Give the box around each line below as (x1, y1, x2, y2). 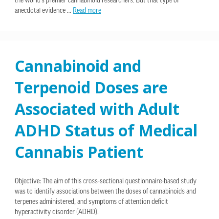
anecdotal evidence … (15, 7, 73, 15)
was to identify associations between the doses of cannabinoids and (15, 188, 196, 196)
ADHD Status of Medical (15, 120, 197, 141)
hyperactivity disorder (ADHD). (15, 209, 99, 216)
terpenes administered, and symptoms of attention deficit (15, 198, 168, 206)
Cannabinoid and (15, 55, 141, 76)
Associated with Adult (15, 98, 179, 119)
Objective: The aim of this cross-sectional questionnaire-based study (15, 178, 197, 185)
